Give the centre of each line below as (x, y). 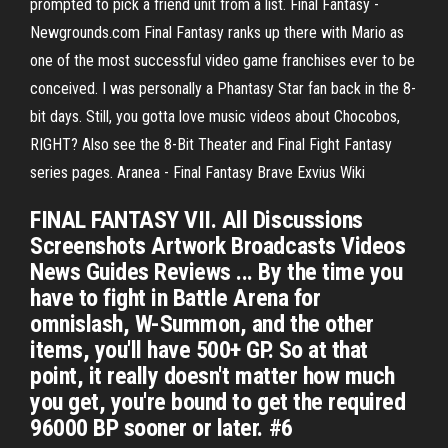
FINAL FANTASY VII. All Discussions (196, 220)
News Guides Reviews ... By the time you (216, 272)
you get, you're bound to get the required (218, 402)
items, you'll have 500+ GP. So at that (199, 350)
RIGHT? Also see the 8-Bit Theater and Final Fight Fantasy (211, 144)
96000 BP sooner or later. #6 (161, 428)
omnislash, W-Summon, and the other (202, 324)
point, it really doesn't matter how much (212, 376)
